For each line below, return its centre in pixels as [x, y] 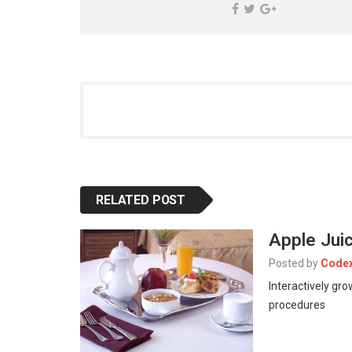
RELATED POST [141, 200]
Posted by [293, 263]
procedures [297, 304]
